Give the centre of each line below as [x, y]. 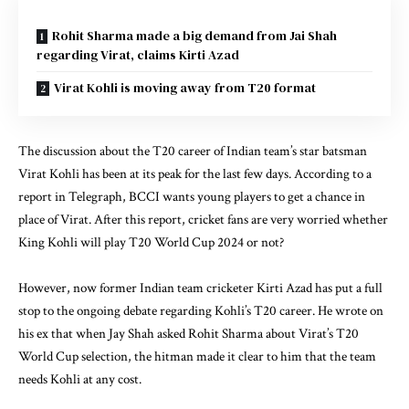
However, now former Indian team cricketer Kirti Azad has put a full [200, 288]
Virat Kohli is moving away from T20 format [185, 88]
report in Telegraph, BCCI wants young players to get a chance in [192, 196]
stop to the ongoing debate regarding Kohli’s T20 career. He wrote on [201, 311]
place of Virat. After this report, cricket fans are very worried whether [203, 219]
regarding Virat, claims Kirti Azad [138, 55]
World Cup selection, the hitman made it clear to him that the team [197, 357]
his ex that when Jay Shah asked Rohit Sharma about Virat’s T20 [189, 334]
